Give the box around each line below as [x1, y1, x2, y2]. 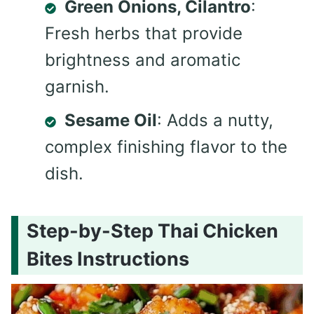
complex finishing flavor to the [45, 137, 287, 158]
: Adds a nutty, [157, 110, 273, 131]
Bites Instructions [27, 247, 189, 271]
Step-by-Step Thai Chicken [27, 219, 278, 243]
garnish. [45, 76, 109, 97]
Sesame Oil [64, 110, 157, 131]
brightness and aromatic [45, 50, 240, 71]
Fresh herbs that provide [45, 23, 243, 44]
